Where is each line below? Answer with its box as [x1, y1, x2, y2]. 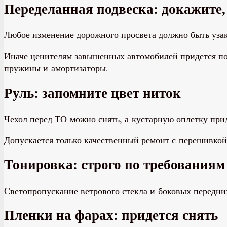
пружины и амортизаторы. [4, 62, 108, 74]
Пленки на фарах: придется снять [4, 208, 218, 223]
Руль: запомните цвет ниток [4, 85, 181, 101]
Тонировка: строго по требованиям [4, 157, 225, 173]
